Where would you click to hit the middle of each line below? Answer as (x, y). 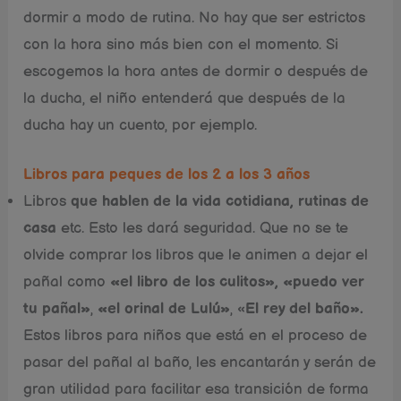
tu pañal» (57, 309)
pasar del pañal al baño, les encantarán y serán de (200, 363)
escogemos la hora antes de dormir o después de (196, 71)
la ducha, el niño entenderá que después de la (185, 98)
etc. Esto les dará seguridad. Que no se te (203, 229)
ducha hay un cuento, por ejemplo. (141, 125)
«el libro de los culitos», (195, 282)
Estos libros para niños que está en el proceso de (196, 336)
